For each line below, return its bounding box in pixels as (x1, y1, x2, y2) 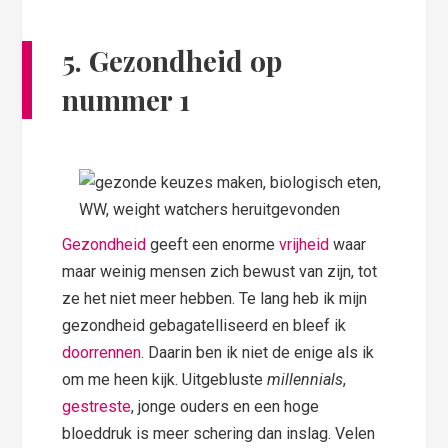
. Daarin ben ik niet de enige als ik (141, 342, 375, 362)
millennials (267, 369, 344, 389)
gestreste (62, 396, 132, 416)
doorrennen (62, 342, 142, 362)
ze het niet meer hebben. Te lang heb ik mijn (62, 288, 368, 308)
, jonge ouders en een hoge (131, 396, 320, 416)
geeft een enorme (146, 234, 280, 254)
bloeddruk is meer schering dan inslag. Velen (62, 423, 376, 443)
